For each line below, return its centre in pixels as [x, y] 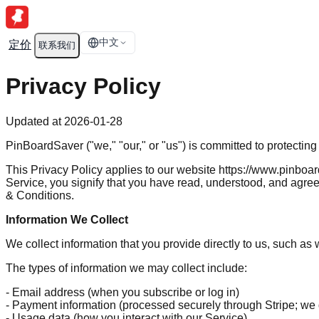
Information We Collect [67, 219]
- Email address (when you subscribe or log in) [122, 292]
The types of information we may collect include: [126, 268]
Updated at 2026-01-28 [64, 121]
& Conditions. [40, 195]
